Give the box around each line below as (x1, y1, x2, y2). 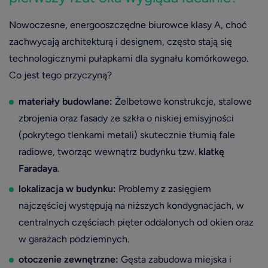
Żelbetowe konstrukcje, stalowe (112, 96, 252, 107)
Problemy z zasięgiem (116, 183, 211, 194)
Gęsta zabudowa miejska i (118, 254, 232, 265)
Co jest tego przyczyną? (9, 69, 112, 81)
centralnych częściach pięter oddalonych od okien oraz (19, 217, 254, 228)
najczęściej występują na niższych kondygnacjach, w (19, 200, 244, 211)
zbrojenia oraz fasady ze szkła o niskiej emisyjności (19, 112, 234, 124)
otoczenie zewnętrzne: (19, 254, 118, 265)
